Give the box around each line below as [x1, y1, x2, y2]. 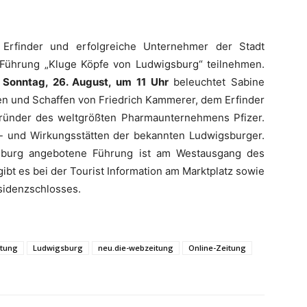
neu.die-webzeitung [98, 243, 173, 253]
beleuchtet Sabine [168, 75, 265, 88]
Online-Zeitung [188, 243, 246, 253]
